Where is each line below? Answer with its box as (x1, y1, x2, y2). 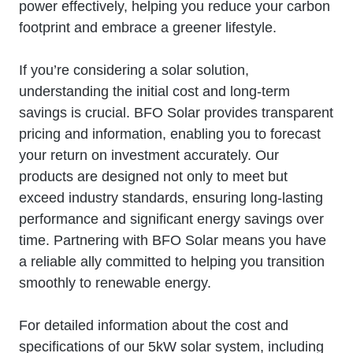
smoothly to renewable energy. (19, 274, 211, 291)
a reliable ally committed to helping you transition (19, 253, 325, 269)
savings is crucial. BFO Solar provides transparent (19, 104, 333, 121)
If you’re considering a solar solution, (19, 61, 249, 78)
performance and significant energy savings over (19, 210, 324, 227)
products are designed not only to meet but (19, 168, 288, 184)
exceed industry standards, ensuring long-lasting (19, 189, 323, 206)
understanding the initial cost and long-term (19, 83, 290, 99)
